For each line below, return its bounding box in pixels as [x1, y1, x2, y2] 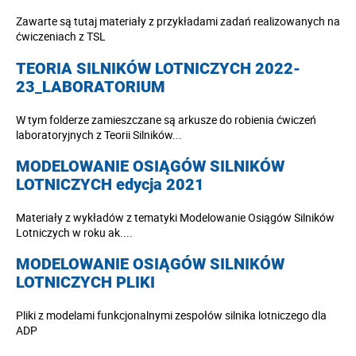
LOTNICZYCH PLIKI [16, 273, 155, 292]
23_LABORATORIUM [16, 77, 165, 96]
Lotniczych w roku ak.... [16, 224, 133, 240]
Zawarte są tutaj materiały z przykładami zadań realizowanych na [16, 14, 340, 29]
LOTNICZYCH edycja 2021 [16, 176, 204, 195]
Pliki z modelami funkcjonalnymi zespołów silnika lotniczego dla [16, 307, 327, 323]
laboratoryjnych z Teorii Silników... [16, 126, 182, 142]
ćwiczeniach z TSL [16, 29, 106, 44]
